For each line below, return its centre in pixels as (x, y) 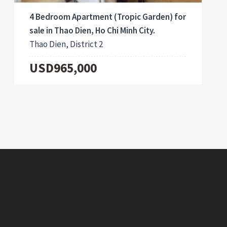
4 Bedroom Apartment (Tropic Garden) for (108, 17)
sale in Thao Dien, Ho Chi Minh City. (92, 31)
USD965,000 (63, 68)
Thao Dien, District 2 (66, 44)
